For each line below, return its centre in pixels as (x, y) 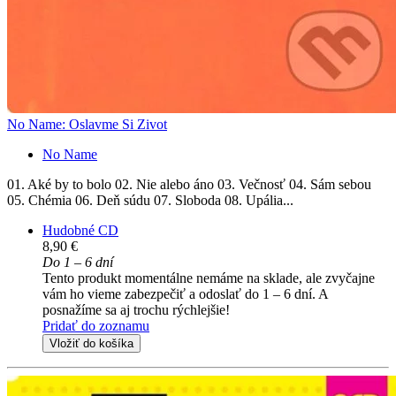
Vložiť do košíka (91, 344)
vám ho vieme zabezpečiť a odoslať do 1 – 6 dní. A (185, 294)
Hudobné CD (80, 231)
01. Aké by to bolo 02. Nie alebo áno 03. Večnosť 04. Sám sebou (189, 185)
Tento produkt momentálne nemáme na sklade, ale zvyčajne (209, 278)
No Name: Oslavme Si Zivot (87, 125)
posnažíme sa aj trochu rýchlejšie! (136, 310)
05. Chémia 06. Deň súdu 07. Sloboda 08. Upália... (150, 201)
